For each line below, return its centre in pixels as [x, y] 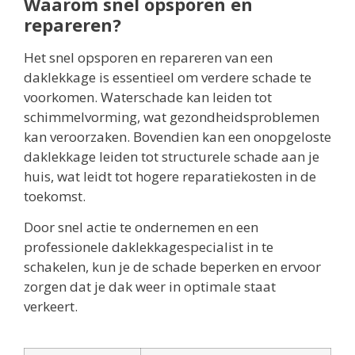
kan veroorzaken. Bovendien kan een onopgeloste [177, 136]
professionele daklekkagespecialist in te [149, 247]
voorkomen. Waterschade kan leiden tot [148, 97]
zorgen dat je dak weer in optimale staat [150, 287]
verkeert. [51, 307]
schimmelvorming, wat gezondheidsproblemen [172, 116]
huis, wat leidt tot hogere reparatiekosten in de [170, 176]
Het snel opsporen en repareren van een [148, 57]
